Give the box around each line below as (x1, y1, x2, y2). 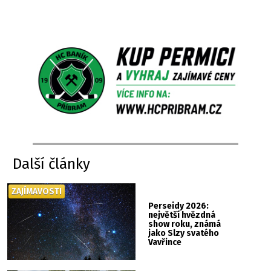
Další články (13, 155, 91, 172)
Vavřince (148, 237, 182, 247)
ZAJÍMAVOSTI (11, 186, 62, 197)
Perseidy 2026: (148, 200, 209, 211)
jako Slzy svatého (148, 227, 220, 238)
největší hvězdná (148, 209, 216, 220)
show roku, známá (148, 218, 221, 229)
